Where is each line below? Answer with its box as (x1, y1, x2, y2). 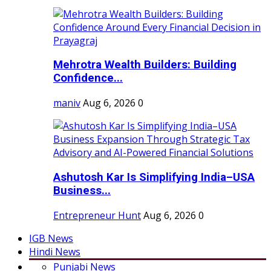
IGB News (29, 231, 73, 245)
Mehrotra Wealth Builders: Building (53, 58, 237, 72)
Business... (53, 183, 111, 197)
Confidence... (53, 71, 123, 85)
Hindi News (29, 244, 80, 258)
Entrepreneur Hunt (53, 208, 141, 222)
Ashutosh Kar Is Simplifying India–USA (53, 170, 255, 184)
